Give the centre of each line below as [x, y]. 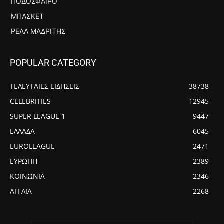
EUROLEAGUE [32, 146]
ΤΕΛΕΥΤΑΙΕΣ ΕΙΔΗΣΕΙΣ [45, 86]
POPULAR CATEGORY [53, 63]
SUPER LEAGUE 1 [38, 116]
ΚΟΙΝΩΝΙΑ [27, 176]
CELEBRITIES [30, 101]
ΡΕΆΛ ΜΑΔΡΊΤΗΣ [38, 31]
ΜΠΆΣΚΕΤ [27, 16]
